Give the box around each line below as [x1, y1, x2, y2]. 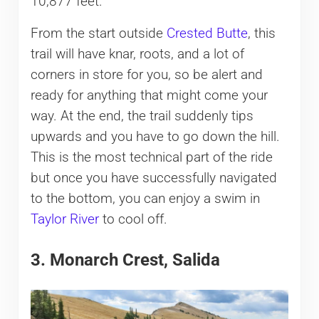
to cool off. [98, 211, 167, 228]
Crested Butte [166, 26, 248, 42]
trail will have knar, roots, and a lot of [30, 46, 244, 63]
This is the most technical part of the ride [30, 150, 273, 166]
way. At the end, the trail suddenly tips [30, 108, 253, 125]
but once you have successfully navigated [30, 170, 277, 187]
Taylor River [30, 211, 99, 228]
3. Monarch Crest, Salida [30, 249, 220, 270]
